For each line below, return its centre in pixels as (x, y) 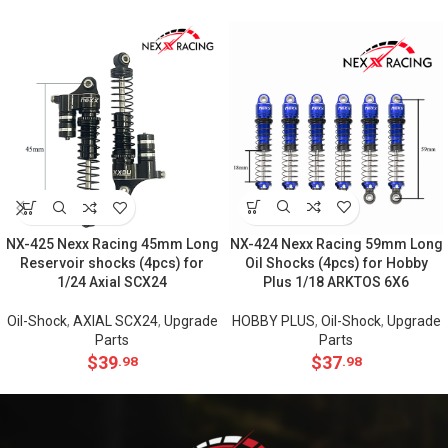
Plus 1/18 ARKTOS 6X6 (336, 281)
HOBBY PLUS (273, 320)
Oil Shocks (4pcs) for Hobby (336, 262)
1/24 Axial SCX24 (112, 282)
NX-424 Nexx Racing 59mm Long (336, 243)
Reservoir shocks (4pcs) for (112, 263)
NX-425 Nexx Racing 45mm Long (112, 244)
